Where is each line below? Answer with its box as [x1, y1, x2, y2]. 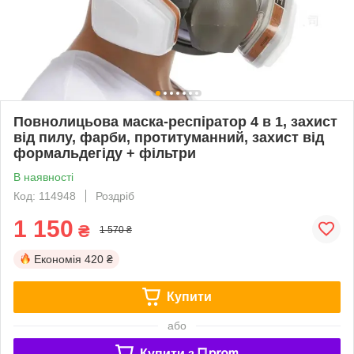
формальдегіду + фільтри [13, 145, 196, 161]
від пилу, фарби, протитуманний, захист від [13, 129, 324, 145]
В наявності [13, 170, 73, 183]
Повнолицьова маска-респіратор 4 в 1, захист [13, 113, 337, 130]
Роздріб [96, 189, 134, 202]
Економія [34, 252, 81, 265]
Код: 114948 [13, 189, 76, 202]
